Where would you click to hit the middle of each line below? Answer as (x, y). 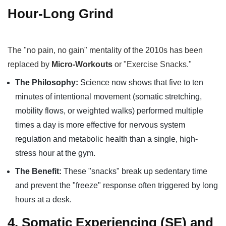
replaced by (30, 64)
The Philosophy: (47, 82)
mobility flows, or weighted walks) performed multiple (109, 110)
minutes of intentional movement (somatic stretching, (108, 96)
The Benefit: (38, 171)
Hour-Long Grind (61, 13)
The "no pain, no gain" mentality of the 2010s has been (105, 50)
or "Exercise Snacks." (152, 64)
